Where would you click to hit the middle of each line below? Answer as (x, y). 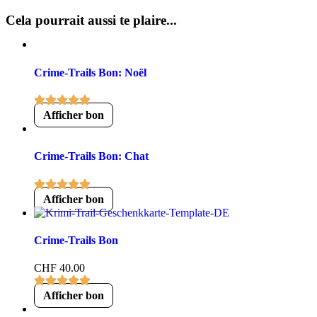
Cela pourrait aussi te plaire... (91, 21)
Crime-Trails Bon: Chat (91, 156)
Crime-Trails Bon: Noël (90, 72)
